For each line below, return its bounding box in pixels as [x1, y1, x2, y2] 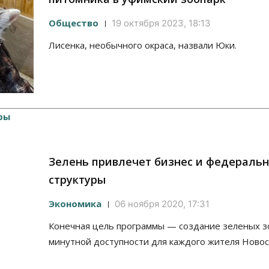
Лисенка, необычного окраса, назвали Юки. [49, 39, 237, 52]
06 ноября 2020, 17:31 [115, 198, 210, 210]
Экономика [49, 198, 101, 210]
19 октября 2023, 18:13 [112, 17, 211, 29]
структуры [49, 172, 106, 187]
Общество [49, 17, 98, 29]
